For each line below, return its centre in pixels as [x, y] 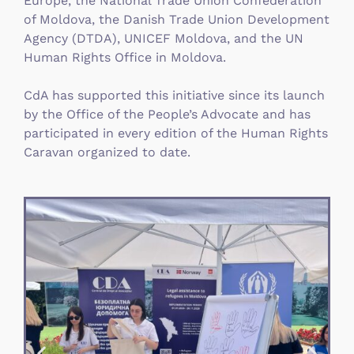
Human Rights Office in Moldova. [125, 58]
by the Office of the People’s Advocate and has [167, 115]
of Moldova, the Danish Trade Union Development [177, 20]
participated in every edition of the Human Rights [176, 134]
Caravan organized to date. [107, 153]
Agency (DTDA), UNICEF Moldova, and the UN [164, 39]
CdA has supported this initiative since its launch [174, 96]
